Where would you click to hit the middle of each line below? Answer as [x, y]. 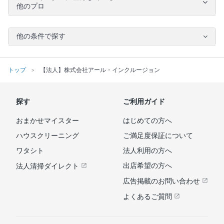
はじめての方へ [147, 120]
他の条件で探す [41, 36]
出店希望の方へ [147, 165]
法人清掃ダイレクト [48, 166]
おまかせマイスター [47, 120]
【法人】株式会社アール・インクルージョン [100, 70]
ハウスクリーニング [47, 135]
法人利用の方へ [147, 150]
